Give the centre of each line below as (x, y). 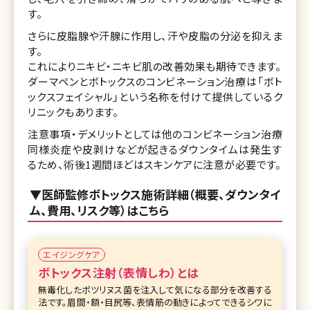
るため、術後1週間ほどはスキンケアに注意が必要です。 (154, 164)
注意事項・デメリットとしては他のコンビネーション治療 (155, 134)
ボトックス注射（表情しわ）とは (119, 273)
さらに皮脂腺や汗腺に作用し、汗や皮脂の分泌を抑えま (155, 35)
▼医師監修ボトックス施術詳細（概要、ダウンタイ (155, 194)
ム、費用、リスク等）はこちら (99, 210)
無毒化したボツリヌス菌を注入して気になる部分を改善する (155, 290)
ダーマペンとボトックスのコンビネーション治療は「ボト (155, 81)
